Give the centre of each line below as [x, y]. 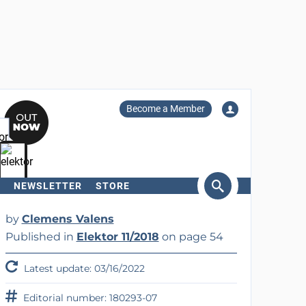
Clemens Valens [68, 219]
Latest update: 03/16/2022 [83, 268]
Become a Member [165, 109]
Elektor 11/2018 [117, 237]
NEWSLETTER [47, 186]
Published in [41, 237]
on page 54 [191, 237]
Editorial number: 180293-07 [88, 298]
